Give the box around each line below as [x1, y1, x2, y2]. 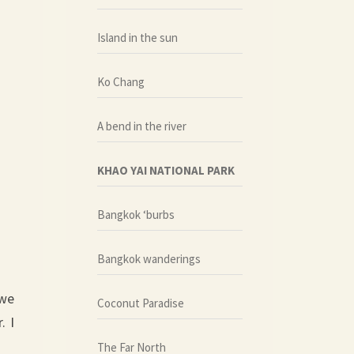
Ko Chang [96, 73, 145, 89]
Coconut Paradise [96, 295, 184, 311]
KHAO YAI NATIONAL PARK [96, 162, 235, 178]
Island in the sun [96, 29, 178, 45]
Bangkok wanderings [96, 250, 201, 266]
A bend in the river [96, 118, 186, 134]
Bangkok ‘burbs [96, 206, 175, 222]
